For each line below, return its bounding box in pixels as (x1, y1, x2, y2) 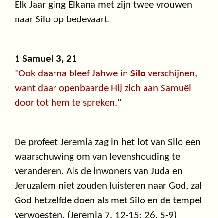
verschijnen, (145, 69, 197, 79)
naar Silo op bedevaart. (15, 15, 110, 25)
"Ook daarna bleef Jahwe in (15, 69, 130, 79)
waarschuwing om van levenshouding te (15, 152, 180, 163)
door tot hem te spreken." (15, 98, 121, 109)
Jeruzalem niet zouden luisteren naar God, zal (15, 181, 202, 192)
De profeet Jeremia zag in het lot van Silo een (15, 137, 200, 148)
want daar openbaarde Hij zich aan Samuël (15, 83, 191, 94)
